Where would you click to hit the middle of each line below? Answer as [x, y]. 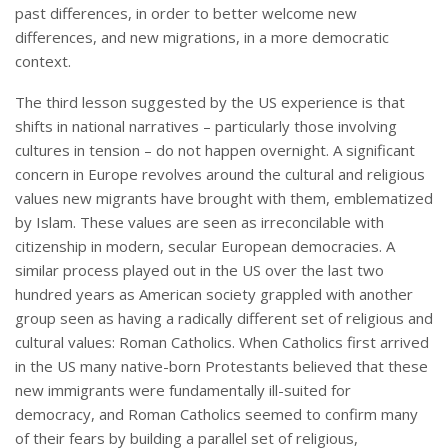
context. [45, 61]
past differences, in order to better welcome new [186, 13]
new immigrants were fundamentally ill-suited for [183, 390]
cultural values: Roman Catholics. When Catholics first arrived [222, 342]
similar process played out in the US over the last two [199, 270]
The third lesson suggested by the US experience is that [210, 102]
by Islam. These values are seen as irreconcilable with [199, 222]
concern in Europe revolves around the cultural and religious [220, 174]
